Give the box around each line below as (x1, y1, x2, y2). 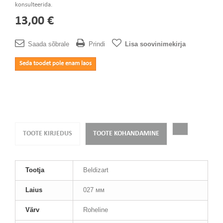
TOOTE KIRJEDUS (23, 130, 72, 137)
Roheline (83, 206, 108, 214)
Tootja (25, 166, 44, 174)
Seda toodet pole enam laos (19, 60, 92, 67)
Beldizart (83, 166, 109, 174)
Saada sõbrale (28, 40, 69, 48)
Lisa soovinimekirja (125, 40, 186, 48)
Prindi (89, 40, 105, 48)
